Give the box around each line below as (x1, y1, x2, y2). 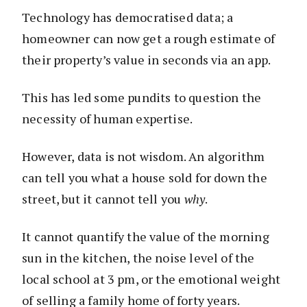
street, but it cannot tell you (22, 191, 184, 208)
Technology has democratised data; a (22, 9, 234, 26)
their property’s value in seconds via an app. (22, 51, 271, 69)
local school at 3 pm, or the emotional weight (22, 271, 281, 288)
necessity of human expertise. (22, 110, 193, 127)
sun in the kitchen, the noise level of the (22, 249, 255, 267)
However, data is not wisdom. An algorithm (22, 148, 265, 165)
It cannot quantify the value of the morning (22, 228, 269, 245)
